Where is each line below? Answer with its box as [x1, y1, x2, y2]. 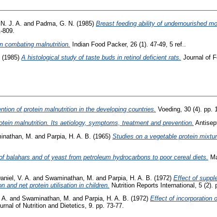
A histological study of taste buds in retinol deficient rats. [21, 54, 181, 62]
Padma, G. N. [36, 19, 75, 27]
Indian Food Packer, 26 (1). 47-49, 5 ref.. [70, 40, 186, 48]
